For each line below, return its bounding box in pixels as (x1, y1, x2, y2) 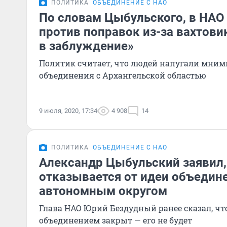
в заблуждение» (39, 39, 134, 53)
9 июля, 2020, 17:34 (39, 107, 97, 115)
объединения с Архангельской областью (39, 70, 206, 81)
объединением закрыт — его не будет (39, 215, 192, 225)
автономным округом (39, 184, 167, 198)
